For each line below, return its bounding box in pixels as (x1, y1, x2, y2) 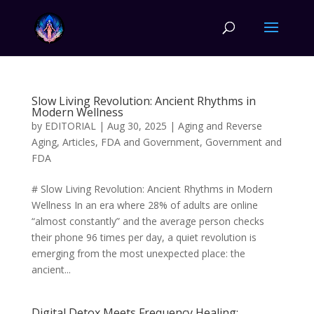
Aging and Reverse (177, 119, 262, 132)
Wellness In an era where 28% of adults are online (31, 198, 258, 212)
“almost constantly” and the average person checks (31, 214, 264, 228)
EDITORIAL (44, 119, 96, 132)
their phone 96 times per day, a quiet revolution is (31, 231, 257, 244)
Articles (62, 135, 95, 149)
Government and (205, 135, 282, 149)
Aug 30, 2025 (107, 119, 167, 132)
